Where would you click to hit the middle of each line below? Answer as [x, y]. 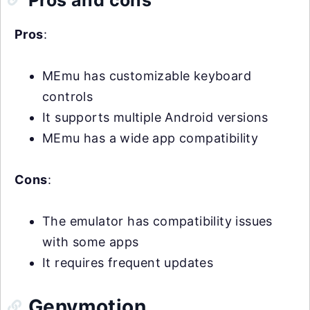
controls [68, 96]
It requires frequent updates [128, 262]
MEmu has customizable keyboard [147, 75]
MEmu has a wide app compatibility [151, 138]
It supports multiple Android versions [155, 117]
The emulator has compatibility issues [157, 221]
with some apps [91, 241]
